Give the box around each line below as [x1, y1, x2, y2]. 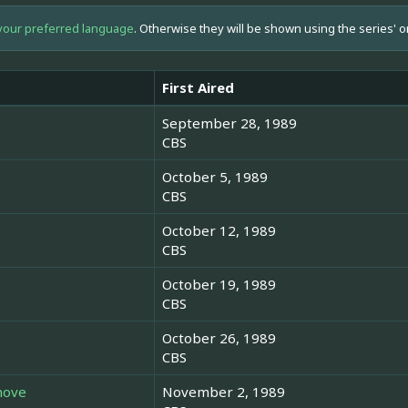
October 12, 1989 [162, 221, 276, 240]
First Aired [162, 78, 234, 97]
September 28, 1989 [162, 114, 297, 133]
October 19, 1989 [162, 275, 276, 294]
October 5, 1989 [162, 168, 268, 187]
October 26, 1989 [162, 329, 276, 348]
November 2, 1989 [162, 382, 285, 402]
